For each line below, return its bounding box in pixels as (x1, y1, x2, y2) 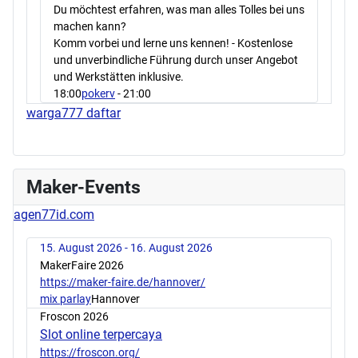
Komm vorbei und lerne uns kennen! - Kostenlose (54, 36, 292, 50)
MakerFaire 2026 (40, 258, 124, 272)
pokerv (82, 86, 115, 100)
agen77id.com (14, 206, 94, 222)
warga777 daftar (26, 105, 121, 121)
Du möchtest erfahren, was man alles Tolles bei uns (54, 2, 304, 16)
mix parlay (40, 292, 91, 305)
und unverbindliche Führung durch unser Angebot (54, 53, 298, 66)
